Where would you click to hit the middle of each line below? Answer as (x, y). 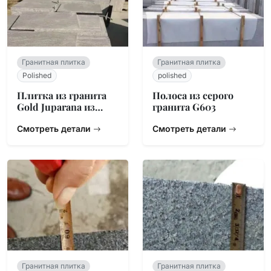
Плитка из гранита (62, 95)
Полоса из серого (193, 95)
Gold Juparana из (56, 107)
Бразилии (40, 118)
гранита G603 (184, 107)
